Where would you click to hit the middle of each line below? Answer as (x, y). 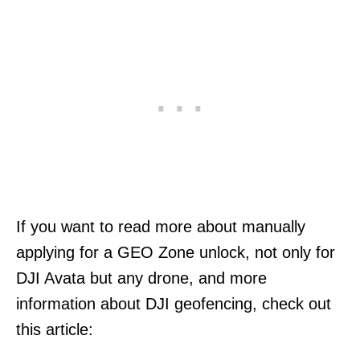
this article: (55, 329)
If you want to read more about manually (161, 226)
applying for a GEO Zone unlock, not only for (176, 252)
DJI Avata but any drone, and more (141, 278)
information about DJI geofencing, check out (174, 303)
